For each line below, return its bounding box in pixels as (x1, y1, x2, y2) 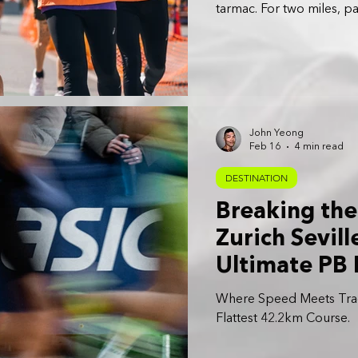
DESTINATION (225, 172, 288, 185)
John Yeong (249, 129, 304, 139)
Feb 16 (249, 141, 280, 152)
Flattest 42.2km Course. (216, 312, 350, 326)
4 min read (295, 141, 344, 152)
